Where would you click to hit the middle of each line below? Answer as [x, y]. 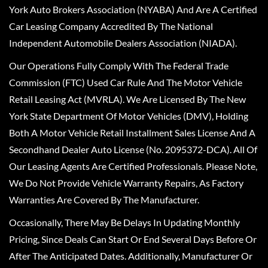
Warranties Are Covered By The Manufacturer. [104, 200]
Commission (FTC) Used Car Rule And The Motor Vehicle [126, 82]
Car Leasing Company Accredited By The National [111, 26]
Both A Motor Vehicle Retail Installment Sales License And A [132, 133]
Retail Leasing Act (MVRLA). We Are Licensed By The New [127, 99]
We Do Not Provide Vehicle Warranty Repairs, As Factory [126, 183]
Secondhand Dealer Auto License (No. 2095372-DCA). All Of [133, 149]
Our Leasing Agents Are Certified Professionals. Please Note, [133, 166]
